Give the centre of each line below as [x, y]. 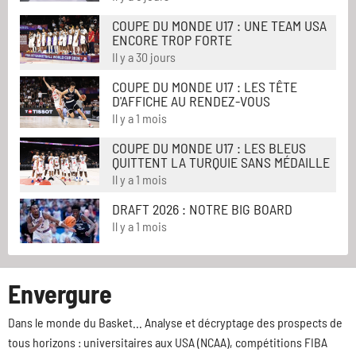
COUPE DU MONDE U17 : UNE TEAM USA [219, 26]
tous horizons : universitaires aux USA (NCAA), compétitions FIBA [168, 342]
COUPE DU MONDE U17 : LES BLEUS [209, 148]
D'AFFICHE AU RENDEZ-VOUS [191, 101]
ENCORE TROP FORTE [172, 40]
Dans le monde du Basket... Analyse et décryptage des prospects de [175, 323]
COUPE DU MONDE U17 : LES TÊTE [205, 87]
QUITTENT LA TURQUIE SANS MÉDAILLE [221, 163]
